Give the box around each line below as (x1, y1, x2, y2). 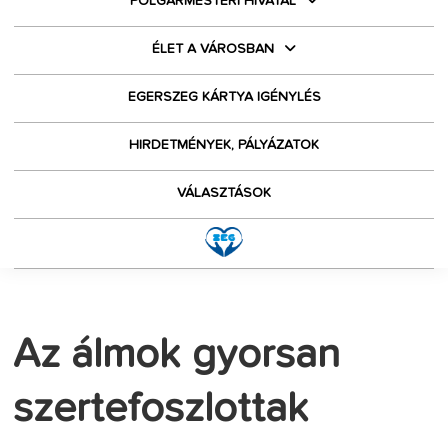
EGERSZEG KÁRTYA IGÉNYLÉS (127, 90, 321, 104)
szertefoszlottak (13, 388, 310, 430)
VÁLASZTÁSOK (177, 186, 271, 200)
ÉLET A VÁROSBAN (152, 42, 274, 56)
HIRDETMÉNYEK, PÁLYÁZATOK (129, 138, 319, 152)
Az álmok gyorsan (13, 334, 341, 376)
